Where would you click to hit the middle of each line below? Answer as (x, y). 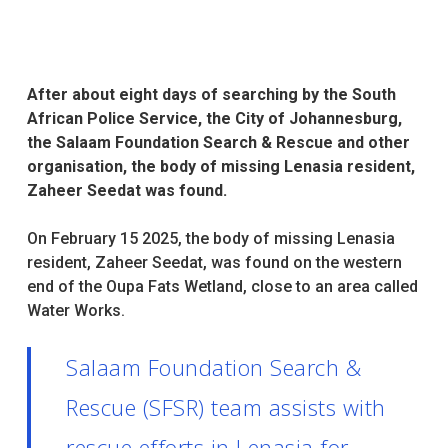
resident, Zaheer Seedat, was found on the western (214, 262)
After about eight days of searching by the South (211, 94)
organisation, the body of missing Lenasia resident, (220, 166)
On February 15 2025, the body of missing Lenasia (210, 238)
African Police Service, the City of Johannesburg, (214, 118)
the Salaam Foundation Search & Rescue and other (218, 142)
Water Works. (75, 310)
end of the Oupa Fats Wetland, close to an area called (222, 286)
